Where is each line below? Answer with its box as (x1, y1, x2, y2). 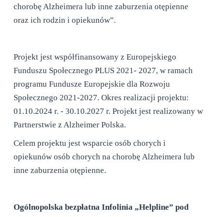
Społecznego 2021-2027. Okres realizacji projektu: (14, 93, 189, 102)
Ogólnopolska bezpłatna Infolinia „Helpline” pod (14, 202, 189, 212)
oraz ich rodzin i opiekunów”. (14, 15, 116, 25)
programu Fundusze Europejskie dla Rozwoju (14, 79, 170, 89)
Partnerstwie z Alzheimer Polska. (14, 120, 126, 129)
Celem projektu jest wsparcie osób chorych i (14, 139, 166, 148)
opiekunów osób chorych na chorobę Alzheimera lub (14, 152, 195, 161)
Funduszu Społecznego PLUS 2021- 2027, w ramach (14, 66, 193, 75)
